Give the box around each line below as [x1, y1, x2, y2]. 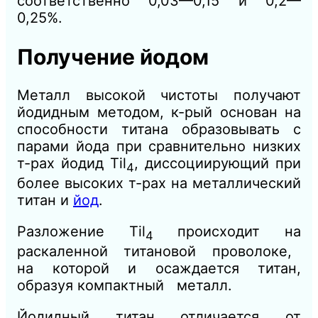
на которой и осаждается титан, [17, 260, 301, 278]
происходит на [153, 223, 302, 241]
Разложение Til [17, 223, 146, 241]
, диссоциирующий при [134, 155, 301, 172]
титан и [17, 192, 73, 209]
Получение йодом [17, 43, 209, 70]
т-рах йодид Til [17, 155, 126, 172]
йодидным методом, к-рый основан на [17, 104, 301, 121]
